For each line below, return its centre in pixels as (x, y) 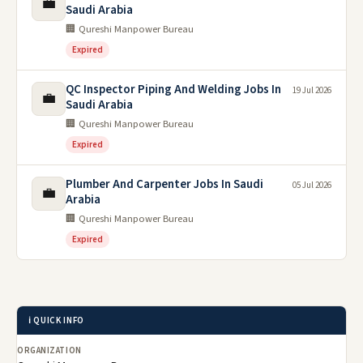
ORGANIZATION (49, 351)
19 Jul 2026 (312, 91)
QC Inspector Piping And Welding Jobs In (173, 90)
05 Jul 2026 (312, 186)
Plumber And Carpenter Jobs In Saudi (164, 185)
